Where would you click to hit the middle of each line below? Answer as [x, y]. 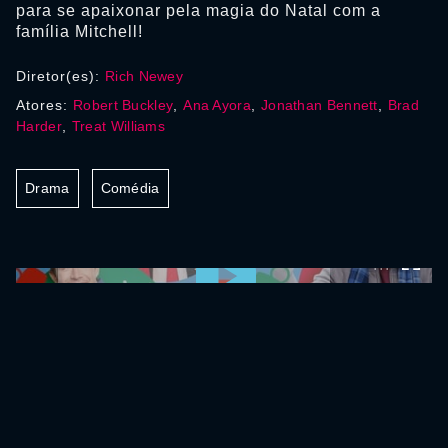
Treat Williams [118, 126]
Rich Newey [144, 76]
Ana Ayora [217, 105]
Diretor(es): [60, 76]
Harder [39, 126]
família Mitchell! [79, 31]
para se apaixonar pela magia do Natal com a [198, 10]
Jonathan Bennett [319, 105]
